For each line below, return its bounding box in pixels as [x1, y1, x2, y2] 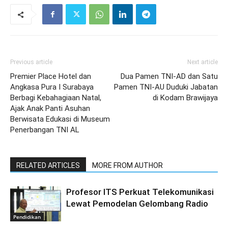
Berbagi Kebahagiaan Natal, [10, 93, 101, 102]
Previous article [10, 59, 52, 66]
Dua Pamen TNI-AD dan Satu [121, 72, 218, 81]
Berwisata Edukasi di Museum [10, 115, 110, 124]
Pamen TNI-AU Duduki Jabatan [114, 82, 218, 92]
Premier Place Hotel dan [10, 72, 91, 81]
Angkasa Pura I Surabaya [10, 82, 94, 92]
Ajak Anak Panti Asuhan [10, 104, 90, 113]
